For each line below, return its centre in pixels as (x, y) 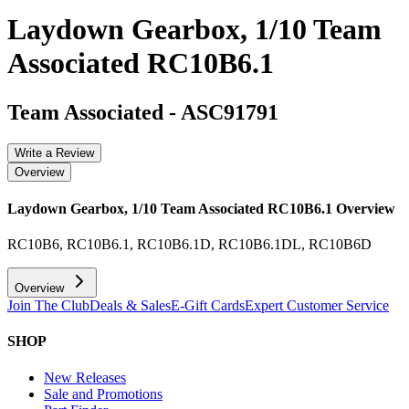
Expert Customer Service (317, 306)
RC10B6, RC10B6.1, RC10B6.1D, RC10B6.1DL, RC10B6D (189, 245)
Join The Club (48, 306)
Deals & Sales (130, 306)
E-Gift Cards (208, 306)
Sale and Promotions (103, 393)
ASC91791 (230, 112)
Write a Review (54, 152)
